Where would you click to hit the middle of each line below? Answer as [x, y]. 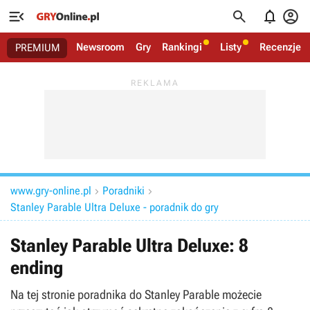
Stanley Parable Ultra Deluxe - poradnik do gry [115, 207]
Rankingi [182, 47]
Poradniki [124, 191]
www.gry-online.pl [51, 191]
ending [37, 268]
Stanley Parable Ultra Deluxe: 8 [129, 246]
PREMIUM [38, 48]
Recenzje [280, 47]
